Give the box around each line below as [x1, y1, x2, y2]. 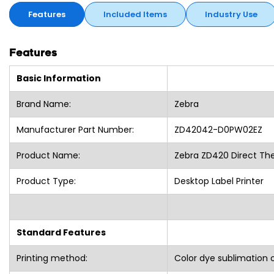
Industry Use [205, 8, 257, 20]
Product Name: [16, 149, 80, 161]
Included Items [103, 8, 167, 20]
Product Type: [16, 174, 76, 187]
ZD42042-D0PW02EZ [174, 123, 262, 136]
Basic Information [16, 72, 101, 84]
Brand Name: [16, 97, 71, 110]
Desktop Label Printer [174, 174, 264, 187]
